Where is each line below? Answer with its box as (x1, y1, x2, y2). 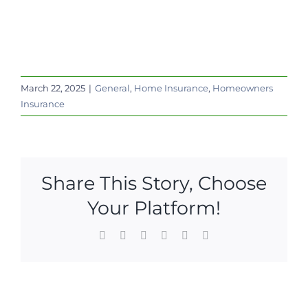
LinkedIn (146, 228, 186, 241)
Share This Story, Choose (41, 172, 267, 195)
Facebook (105, 228, 148, 241)
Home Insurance (134, 82, 208, 94)
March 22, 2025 (21, 82, 85, 94)
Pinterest (188, 228, 225, 241)
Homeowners (212, 82, 273, 94)
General (95, 82, 130, 94)
